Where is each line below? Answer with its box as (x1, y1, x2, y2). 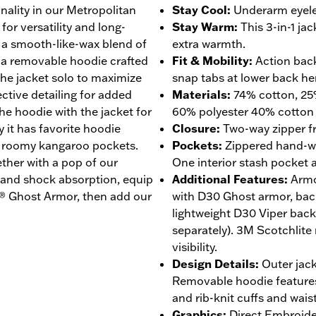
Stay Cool (172, 2, 227, 17)
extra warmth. (172, 36, 245, 51)
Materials (172, 87, 227, 102)
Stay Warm (172, 19, 234, 34)
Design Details (172, 256, 255, 271)
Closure (172, 121, 217, 135)
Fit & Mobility (172, 53, 249, 68)
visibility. (172, 239, 217, 254)
